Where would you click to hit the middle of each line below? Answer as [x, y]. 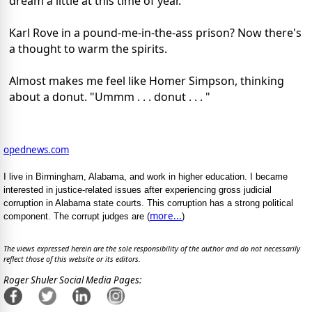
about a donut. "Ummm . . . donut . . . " [110, 97]
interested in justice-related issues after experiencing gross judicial [138, 190]
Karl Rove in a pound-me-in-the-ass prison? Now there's [155, 33]
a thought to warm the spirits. [88, 49]
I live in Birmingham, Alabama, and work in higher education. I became [146, 177]
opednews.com [36, 150]
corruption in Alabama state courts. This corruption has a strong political [148, 203]
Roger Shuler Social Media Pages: [72, 280]
